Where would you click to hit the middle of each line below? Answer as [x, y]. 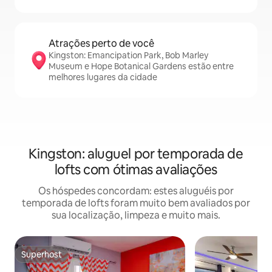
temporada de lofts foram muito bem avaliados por [136, 203]
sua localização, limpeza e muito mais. [136, 216]
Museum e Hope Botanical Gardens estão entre [141, 66]
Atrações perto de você [101, 44]
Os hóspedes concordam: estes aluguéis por [136, 191]
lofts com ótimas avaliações [136, 170]
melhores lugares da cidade [103, 77]
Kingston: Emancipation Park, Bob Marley [128, 56]
